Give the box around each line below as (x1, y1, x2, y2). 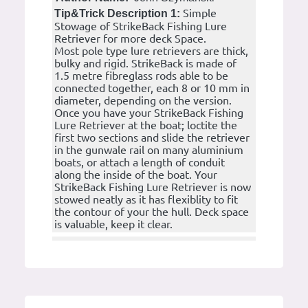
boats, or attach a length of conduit (54, 156, 225, 168)
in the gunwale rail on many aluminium (54, 144, 243, 156)
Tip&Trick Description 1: (54, 8, 183, 19)
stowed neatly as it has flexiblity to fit (54, 193, 238, 206)
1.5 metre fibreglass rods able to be (54, 69, 228, 82)
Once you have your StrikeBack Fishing (54, 107, 243, 119)
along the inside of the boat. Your (54, 168, 217, 181)
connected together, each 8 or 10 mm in (54, 82, 250, 94)
